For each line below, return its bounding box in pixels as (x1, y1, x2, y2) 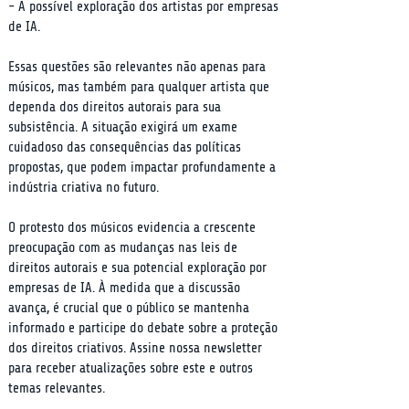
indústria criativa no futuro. (8, 180, 159, 195)
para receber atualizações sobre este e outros (8, 361, 257, 376)
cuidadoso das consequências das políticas (8, 140, 245, 155)
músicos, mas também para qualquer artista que (8, 79, 273, 95)
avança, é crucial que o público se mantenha (8, 300, 253, 316)
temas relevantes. (8, 381, 105, 396)
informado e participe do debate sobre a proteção (8, 320, 281, 336)
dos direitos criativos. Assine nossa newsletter (8, 341, 266, 356)
